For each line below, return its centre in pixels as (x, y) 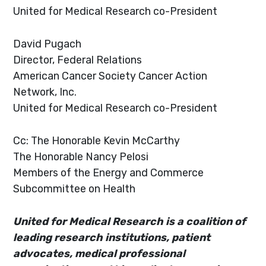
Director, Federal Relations (78, 59)
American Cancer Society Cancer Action (110, 75)
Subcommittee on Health (75, 188)
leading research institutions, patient (112, 237)
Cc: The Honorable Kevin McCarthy (97, 140)
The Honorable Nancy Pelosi (81, 156)
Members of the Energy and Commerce (109, 172)
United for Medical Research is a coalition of (130, 221)
